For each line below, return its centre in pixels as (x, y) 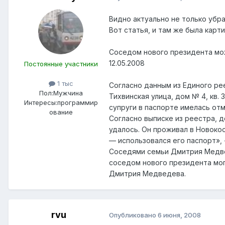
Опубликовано (133, 215)
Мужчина (68, 93)
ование (61, 112)
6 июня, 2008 (179, 215)
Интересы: (40, 102)
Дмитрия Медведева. (147, 173)
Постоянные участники (61, 64)
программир (77, 102)
